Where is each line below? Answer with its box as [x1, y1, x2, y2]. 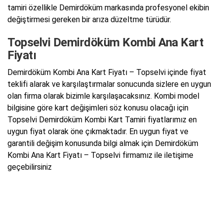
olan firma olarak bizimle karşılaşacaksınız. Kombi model [7, 91, 199, 101]
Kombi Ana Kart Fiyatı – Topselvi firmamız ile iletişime [7, 150, 193, 160]
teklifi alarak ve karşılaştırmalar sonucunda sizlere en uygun [7, 79, 211, 89]
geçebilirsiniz [7, 162, 52, 172]
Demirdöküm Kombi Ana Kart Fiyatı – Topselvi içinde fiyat [7, 68, 206, 77]
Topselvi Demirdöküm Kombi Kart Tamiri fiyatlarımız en [7, 115, 197, 125]
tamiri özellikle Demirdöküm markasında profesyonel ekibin [7, 2, 209, 12]
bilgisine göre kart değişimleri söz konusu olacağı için [7, 103, 188, 113]
